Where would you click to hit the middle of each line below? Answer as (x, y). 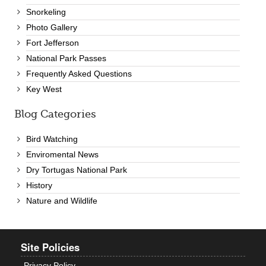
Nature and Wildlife (62, 201)
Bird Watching (52, 139)
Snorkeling (46, 12)
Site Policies (50, 247)
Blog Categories (55, 114)
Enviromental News (62, 155)
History (39, 186)
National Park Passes (66, 58)
